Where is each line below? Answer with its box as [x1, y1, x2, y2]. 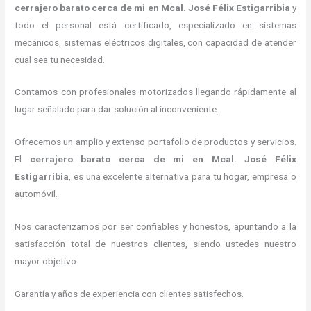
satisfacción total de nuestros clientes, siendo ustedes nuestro [15, 238, 296, 250]
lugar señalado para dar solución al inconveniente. [15, 103, 219, 115]
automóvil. [15, 188, 58, 200]
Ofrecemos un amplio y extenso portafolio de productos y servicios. [15, 136, 296, 148]
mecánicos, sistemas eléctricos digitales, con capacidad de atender [15, 36, 296, 48]
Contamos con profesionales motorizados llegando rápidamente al [15, 86, 296, 98]
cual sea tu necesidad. [15, 53, 106, 65]
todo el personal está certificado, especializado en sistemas [15, 19, 296, 31]
